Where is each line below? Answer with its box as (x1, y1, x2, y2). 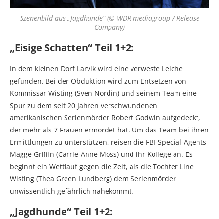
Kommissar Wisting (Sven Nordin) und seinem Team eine (10, 88, 197, 98)
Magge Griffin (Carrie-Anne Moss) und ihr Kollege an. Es (10, 149, 193, 159)
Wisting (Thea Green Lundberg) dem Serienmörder (10, 174, 176, 183)
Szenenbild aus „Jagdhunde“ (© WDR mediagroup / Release (20, 13, 199, 22)
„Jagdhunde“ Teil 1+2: (10, 204, 113, 218)
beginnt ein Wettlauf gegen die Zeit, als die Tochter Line (10, 161, 194, 171)
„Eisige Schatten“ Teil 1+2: (10, 41, 134, 54)
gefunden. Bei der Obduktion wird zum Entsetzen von (10, 76, 186, 86)
